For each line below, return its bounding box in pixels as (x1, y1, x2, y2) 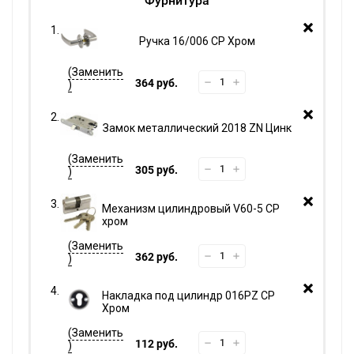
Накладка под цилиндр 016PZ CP (102, 288, 275, 302)
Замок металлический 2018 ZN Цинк (102, 121, 292, 134)
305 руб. (135, 163, 178, 176)
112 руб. (135, 337, 178, 350)
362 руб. (135, 250, 178, 263)
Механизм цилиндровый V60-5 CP (102, 201, 280, 215)
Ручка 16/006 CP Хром (138, 34, 255, 47)
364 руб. (135, 76, 178, 89)
